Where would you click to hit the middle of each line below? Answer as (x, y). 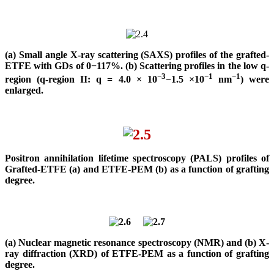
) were (255, 80)
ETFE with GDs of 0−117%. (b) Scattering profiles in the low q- (137, 65)
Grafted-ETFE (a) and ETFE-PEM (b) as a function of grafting (137, 169)
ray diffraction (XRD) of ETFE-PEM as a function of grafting (137, 254)
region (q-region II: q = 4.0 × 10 (81, 80)
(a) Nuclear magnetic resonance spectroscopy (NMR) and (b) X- (137, 243)
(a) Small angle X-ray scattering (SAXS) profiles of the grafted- (137, 54)
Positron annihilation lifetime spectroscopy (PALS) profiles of (137, 158)
